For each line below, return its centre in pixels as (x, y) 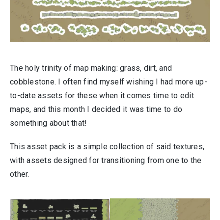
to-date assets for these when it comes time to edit (102, 96)
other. (20, 174)
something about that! (49, 123)
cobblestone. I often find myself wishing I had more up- (109, 82)
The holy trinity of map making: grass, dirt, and (91, 68)
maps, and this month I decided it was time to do (96, 109)
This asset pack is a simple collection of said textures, (107, 147)
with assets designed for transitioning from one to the (106, 160)
